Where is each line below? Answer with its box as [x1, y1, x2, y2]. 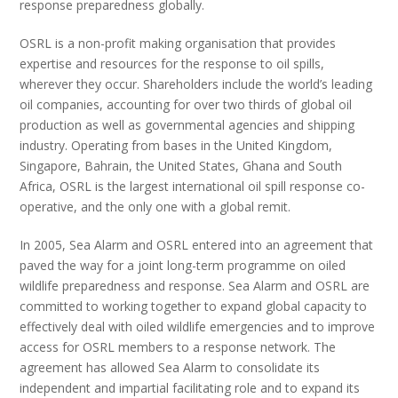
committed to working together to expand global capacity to [20, 297, 368, 314]
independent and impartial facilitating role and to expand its [20, 378, 361, 396]
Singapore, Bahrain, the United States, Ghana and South [20, 156, 343, 174]
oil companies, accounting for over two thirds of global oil [20, 95, 353, 113]
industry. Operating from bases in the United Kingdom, [20, 136, 333, 154]
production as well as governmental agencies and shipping [20, 115, 355, 133]
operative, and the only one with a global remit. [20, 197, 291, 215]
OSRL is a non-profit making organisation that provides [20, 34, 337, 52]
